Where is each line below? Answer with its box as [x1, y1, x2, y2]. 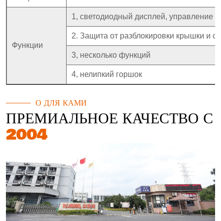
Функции [12, 40, 43, 49]
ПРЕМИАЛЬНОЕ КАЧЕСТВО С [6, 107, 213, 130]
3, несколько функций [72, 50, 150, 59]
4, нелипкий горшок [72, 70, 142, 78]
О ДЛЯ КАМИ [36, 96, 87, 110]
